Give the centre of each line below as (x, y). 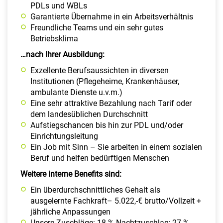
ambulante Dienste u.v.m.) (76, 93)
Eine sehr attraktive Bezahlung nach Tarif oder (111, 104)
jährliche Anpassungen (70, 212)
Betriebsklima (54, 39)
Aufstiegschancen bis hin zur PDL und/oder (107, 125)
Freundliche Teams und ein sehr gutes (97, 28)
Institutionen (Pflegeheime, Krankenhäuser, (105, 82)
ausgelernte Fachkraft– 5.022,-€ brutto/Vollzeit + (116, 201)
